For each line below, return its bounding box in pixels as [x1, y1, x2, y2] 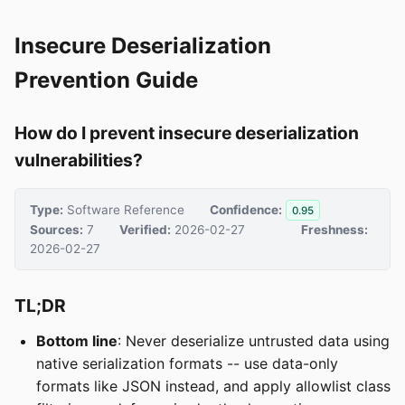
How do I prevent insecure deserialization [14, 122, 359, 144]
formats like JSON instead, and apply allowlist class [36, 377, 391, 396]
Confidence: [210, 202, 282, 217]
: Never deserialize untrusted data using [118, 332, 390, 351]
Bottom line [36, 332, 118, 351]
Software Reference [63, 202, 184, 217]
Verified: [119, 222, 171, 238]
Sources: [30, 222, 83, 238]
